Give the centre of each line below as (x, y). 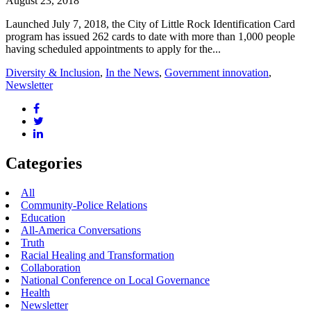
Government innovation (217, 72)
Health (35, 292)
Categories (44, 163)
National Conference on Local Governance (115, 280)
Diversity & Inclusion (53, 72)
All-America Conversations (81, 230)
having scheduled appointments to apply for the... (113, 49)
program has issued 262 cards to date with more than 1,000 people (150, 36)
